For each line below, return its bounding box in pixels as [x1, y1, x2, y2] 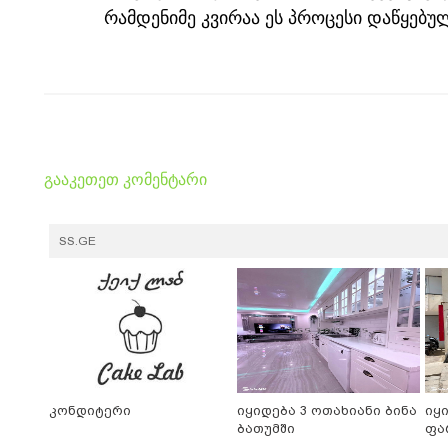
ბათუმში [237, 421, 295, 437]
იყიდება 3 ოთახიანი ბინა [237, 403, 417, 419]
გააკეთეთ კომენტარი [44, 171, 207, 189]
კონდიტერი [49, 403, 131, 419]
